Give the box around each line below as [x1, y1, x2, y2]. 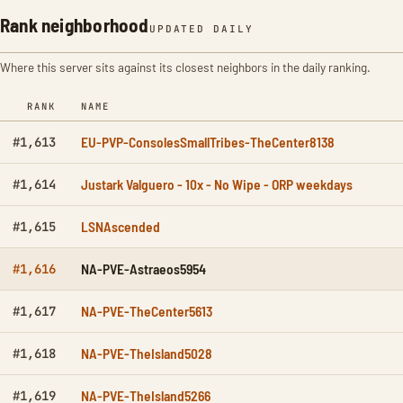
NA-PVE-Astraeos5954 [81, 260, 206, 278]
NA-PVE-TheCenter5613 [81, 302, 212, 320]
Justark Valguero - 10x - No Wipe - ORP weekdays [81, 175, 353, 193]
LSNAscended [81, 218, 160, 236]
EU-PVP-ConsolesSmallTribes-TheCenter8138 [81, 133, 335, 151]
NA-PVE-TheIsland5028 [81, 345, 212, 363]
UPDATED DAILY [148, 22, 255, 36]
